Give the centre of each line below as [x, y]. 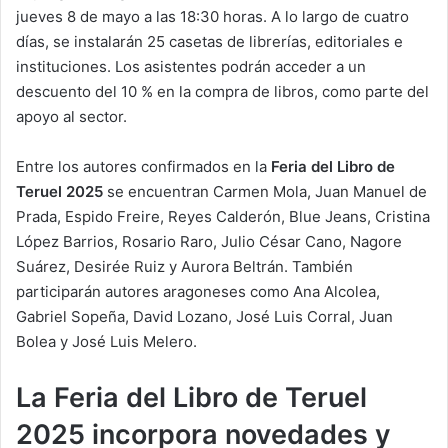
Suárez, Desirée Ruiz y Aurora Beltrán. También [184, 267]
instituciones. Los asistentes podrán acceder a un [191, 67]
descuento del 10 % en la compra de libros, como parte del [222, 92]
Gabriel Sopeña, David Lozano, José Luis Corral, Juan [204, 317]
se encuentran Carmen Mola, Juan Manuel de [265, 192]
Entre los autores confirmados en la [143, 167]
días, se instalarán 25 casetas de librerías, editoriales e [209, 42]
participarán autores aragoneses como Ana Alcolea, [198, 292]
